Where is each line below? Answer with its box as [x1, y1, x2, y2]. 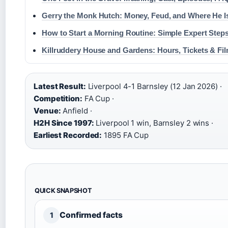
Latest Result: [34, 81, 86, 91]
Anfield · [61, 105, 92, 116]
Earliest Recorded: [34, 130, 102, 140]
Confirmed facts [60, 210, 123, 220]
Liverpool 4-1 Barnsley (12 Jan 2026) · [85, 81, 222, 91]
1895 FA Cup [102, 130, 149, 140]
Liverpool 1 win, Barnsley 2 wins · [94, 118, 213, 128]
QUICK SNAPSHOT [35, 186, 92, 194]
